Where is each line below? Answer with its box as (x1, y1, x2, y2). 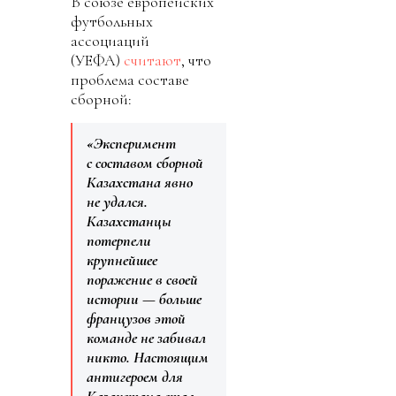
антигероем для (87, 367, 183, 387)
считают (124, 50, 181, 71)
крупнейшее (87, 250, 157, 270)
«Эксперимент (87, 133, 176, 154)
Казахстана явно (87, 172, 193, 193)
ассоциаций (71, 31, 149, 51)
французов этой (87, 308, 186, 329)
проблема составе (71, 70, 189, 90)
